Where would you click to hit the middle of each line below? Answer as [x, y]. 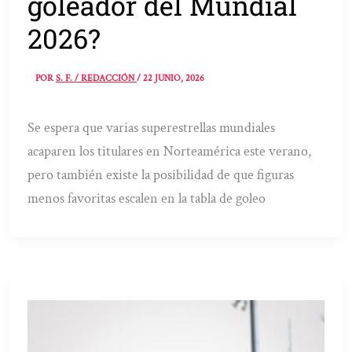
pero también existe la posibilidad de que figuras [161, 174]
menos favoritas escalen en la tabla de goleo [147, 198]
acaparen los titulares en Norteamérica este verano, [170, 151]
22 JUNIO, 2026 [174, 78]
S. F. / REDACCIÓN [97, 78]
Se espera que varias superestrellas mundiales [152, 127]
